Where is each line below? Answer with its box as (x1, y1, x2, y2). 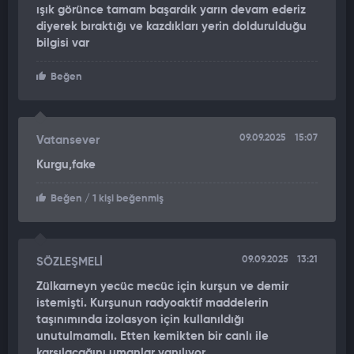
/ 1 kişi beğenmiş (82, 194, 164, 205)
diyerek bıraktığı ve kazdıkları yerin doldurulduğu (36, 21, 307, 33)
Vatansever (36, 134, 100, 147)
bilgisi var (36, 37, 89, 50)
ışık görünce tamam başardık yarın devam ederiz (36, 4, 306, 17)
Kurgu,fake (36, 159, 96, 171)
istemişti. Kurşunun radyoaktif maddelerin (36, 297, 269, 310)
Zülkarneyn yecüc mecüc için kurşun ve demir (36, 281, 288, 293)
